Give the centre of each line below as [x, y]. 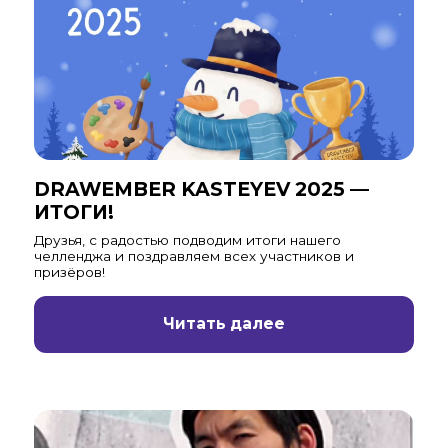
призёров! [69, 272]
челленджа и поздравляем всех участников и [193, 256]
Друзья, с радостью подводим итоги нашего [187, 240]
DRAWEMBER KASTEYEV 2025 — [201, 189]
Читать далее [224, 324]
